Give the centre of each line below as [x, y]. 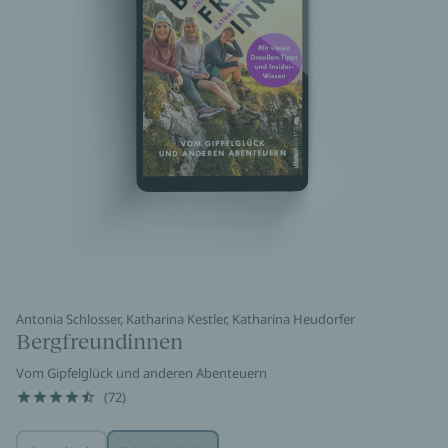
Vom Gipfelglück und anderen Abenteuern [141, 373]
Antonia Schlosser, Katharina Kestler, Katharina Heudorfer [185, 319]
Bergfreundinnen [99, 341]
